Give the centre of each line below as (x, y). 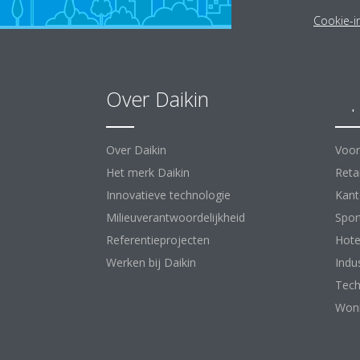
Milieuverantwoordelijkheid (176, 217)
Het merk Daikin (148, 172)
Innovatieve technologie (168, 195)
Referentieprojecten (158, 240)
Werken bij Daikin (151, 262)
